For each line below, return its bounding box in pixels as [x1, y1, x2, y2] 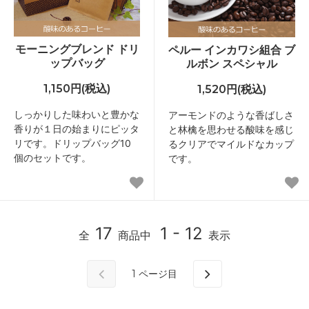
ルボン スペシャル [186, 57, 277, 70]
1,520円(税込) [197, 83, 266, 96]
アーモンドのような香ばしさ [168, 109, 294, 121]
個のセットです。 [14, 152, 91, 163]
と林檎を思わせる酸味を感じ [168, 123, 294, 135]
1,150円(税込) [43, 82, 110, 95]
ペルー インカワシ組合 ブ [168, 43, 295, 57]
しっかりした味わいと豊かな [14, 108, 139, 120]
